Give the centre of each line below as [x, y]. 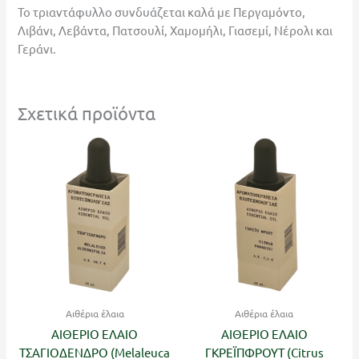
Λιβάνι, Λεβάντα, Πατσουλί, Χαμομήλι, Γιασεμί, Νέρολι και [175, 30]
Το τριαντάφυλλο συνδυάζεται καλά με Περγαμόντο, [162, 11]
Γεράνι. [37, 48]
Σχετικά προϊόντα [87, 113]
